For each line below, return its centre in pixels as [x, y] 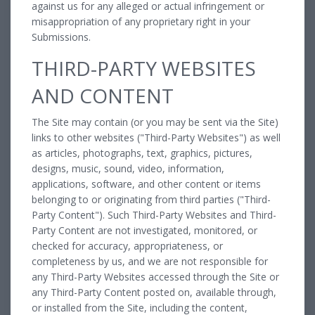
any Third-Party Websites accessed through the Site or [155, 276]
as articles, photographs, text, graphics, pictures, [142, 153]
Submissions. [61, 37]
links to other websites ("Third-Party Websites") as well [156, 137]
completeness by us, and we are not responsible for [150, 261]
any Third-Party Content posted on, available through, [154, 292]
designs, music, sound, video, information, [128, 168]
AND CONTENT [103, 95]
